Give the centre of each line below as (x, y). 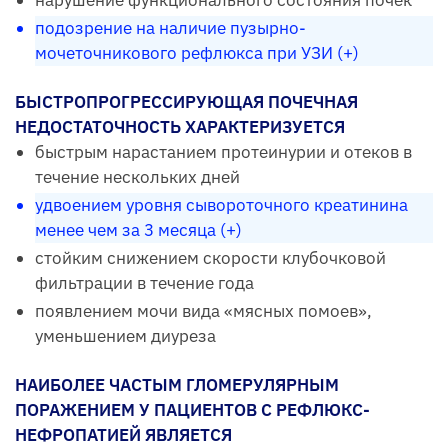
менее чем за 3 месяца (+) (138, 229)
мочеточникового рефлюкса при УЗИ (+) (197, 52)
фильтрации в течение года (144, 282)
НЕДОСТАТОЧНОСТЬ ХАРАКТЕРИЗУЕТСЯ (180, 126)
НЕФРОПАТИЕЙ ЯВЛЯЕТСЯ (123, 434)
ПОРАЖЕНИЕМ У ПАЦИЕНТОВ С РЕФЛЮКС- (192, 409)
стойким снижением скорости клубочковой (210, 257)
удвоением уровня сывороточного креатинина (221, 204)
